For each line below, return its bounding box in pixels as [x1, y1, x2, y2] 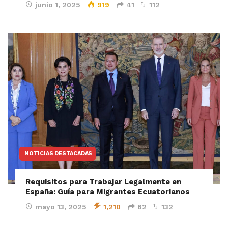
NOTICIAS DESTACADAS [24, 150, 93, 157]
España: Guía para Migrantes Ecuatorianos [25, 187, 190, 197]
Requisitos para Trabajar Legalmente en [25, 177, 181, 187]
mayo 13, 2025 [35, 203, 87, 211]
